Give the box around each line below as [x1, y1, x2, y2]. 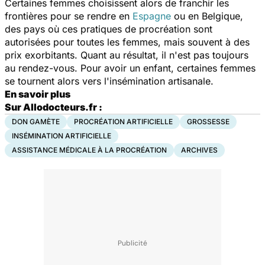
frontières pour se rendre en [5, 9, 132, 22]
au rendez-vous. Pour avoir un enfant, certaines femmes [5, 62, 256, 74]
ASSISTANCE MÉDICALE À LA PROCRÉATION [12, 145, 167, 154]
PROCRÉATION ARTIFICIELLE [74, 117, 173, 126]
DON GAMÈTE [12, 117, 60, 126]
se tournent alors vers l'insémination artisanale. [5, 75, 214, 87]
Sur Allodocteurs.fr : [5, 101, 102, 113]
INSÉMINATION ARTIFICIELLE [12, 131, 111, 140]
